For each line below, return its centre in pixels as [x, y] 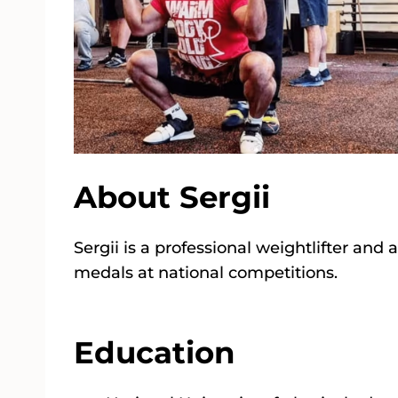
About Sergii [172, 197]
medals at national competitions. [206, 272]
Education [155, 352]
